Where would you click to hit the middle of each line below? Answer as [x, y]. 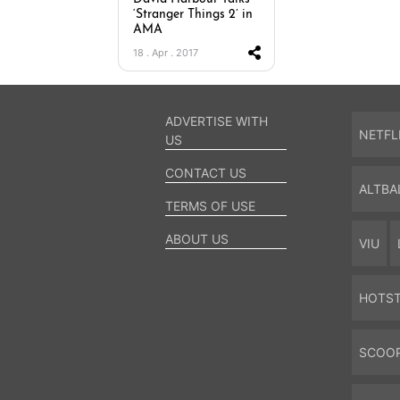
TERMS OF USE [210, 206]
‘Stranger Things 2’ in [193, 15]
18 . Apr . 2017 [166, 53]
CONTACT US [205, 173]
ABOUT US [196, 239]
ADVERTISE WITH [216, 121]
